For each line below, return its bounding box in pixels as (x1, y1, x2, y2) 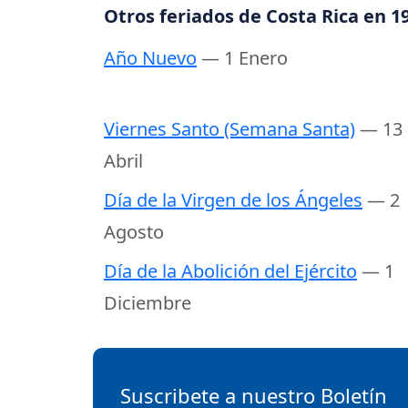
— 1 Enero (201, 46, 288, 71)
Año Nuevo (104, 46, 197, 71)
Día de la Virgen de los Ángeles (104, 188, 362, 213)
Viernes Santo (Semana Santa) (104, 117, 355, 142)
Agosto (104, 219, 164, 245)
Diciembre (104, 291, 191, 316)
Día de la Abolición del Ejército (104, 259, 357, 284)
